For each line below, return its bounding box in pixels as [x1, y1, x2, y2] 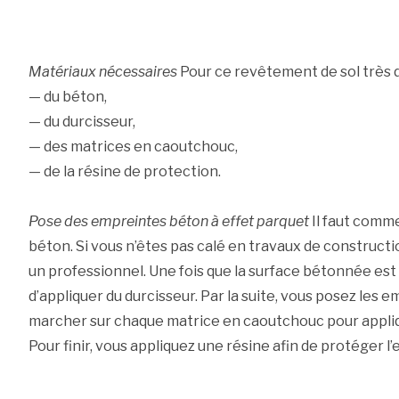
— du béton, [28, 88, 107, 106]
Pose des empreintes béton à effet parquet [28, 213, 309, 231]
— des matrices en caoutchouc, [28, 138, 238, 156]
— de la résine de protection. [28, 163, 221, 181]
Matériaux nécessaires [28, 63, 177, 81]
